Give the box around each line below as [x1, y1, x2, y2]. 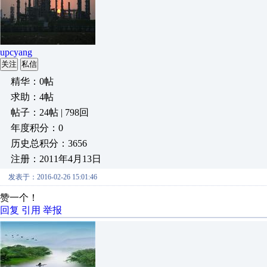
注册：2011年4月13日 [11, 154, 101, 164]
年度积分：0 [11, 123, 63, 133]
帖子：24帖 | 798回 [11, 107, 89, 117]
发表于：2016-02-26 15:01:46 [8, 173, 97, 181]
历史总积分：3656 [11, 138, 87, 148]
